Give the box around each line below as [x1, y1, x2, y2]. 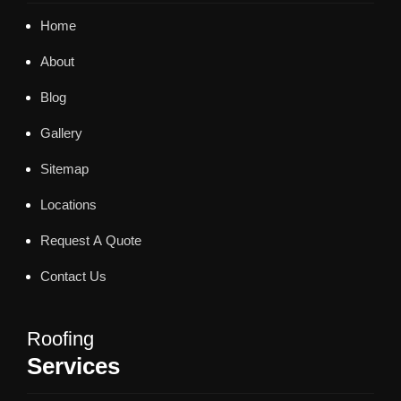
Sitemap [40, 161, 89, 176]
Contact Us [40, 269, 107, 284]
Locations [40, 197, 97, 212]
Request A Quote [40, 233, 141, 248]
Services [27, 352, 120, 380]
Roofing [27, 327, 94, 350]
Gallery [40, 125, 82, 141]
